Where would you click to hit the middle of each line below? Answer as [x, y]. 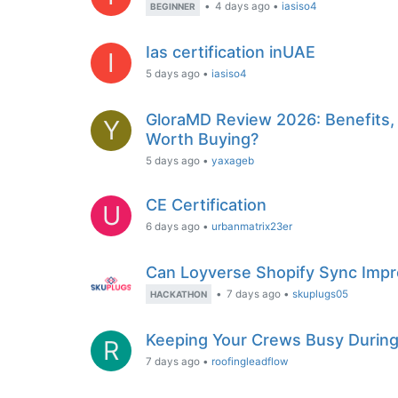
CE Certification [206, 205]
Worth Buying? [202, 139]
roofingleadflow [250, 362]
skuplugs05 [320, 294]
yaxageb [233, 161]
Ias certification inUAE [231, 52]
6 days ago [173, 227]
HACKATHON [179, 294]
